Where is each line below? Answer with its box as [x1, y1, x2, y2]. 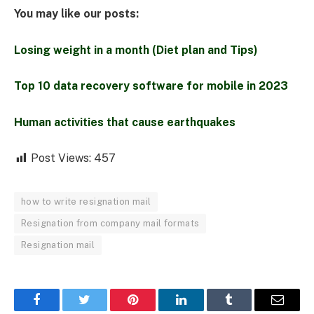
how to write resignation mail [21, 196, 151, 207]
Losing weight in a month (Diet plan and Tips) [14, 43, 258, 57]
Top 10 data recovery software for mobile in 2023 [14, 79, 288, 93]
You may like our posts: [14, 7, 139, 21]
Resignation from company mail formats [21, 218, 200, 229]
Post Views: [31, 151, 91, 165]
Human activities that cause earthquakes [14, 115, 235, 129]
